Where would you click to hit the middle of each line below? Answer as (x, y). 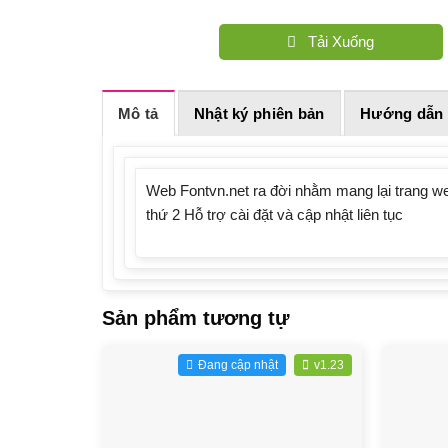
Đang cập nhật (238, 364)
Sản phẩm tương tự (195, 317)
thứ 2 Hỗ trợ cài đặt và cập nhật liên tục (274, 215)
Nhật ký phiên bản (259, 114)
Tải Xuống (341, 42)
